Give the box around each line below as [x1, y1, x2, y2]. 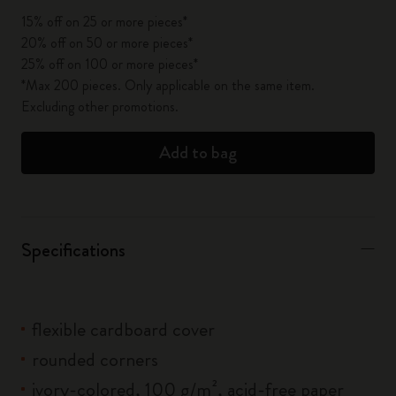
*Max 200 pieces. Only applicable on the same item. [21, 75, 315, 95]
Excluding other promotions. [21, 96, 179, 117]
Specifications [21, 236, 126, 263]
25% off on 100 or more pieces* [21, 54, 198, 74]
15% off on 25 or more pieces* [21, 11, 187, 32]
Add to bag [159, 140, 237, 165]
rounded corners [32, 346, 158, 373]
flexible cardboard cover [32, 316, 215, 343]
